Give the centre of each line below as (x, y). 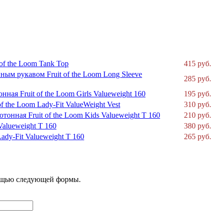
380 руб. (197, 126)
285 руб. (197, 78)
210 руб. (197, 115)
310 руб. (197, 104)
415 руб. (197, 63)
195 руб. (197, 93)
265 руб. (197, 136)
